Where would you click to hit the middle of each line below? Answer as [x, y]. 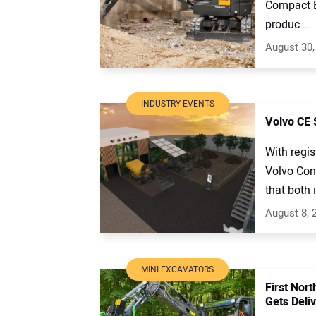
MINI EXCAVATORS [177, 269]
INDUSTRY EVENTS [177, 104]
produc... [287, 25]
